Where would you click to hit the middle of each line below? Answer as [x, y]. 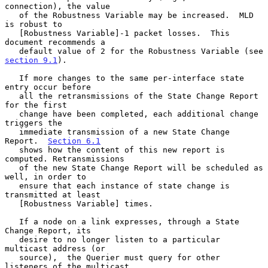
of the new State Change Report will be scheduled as [12, 167]
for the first [36, 105]
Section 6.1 [74, 141]
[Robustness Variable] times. [12, 203]
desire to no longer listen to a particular [12, 239]
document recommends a [55, 42]
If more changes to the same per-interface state [12, 78]
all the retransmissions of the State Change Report [12, 96]
